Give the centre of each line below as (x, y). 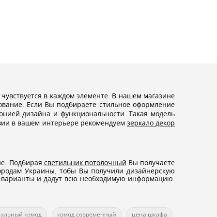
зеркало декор (151, 123)
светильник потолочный (85, 163)
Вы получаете (151, 163)
